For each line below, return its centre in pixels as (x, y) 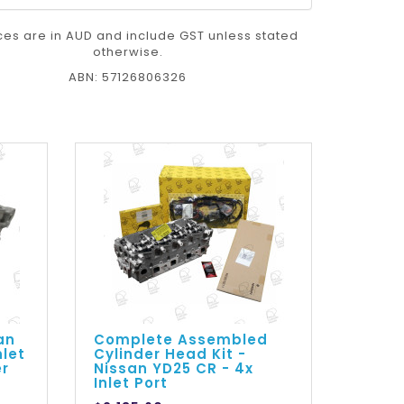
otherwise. (128, 52)
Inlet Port (131, 383)
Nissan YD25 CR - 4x (174, 369)
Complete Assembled (181, 340)
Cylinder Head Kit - (170, 354)
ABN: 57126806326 (128, 78)
